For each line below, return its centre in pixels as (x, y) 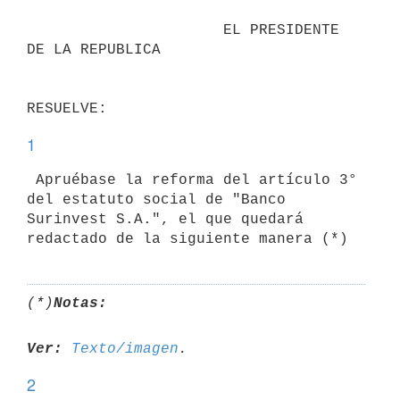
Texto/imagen (125, 349)
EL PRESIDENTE (125, 30)
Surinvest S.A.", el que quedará (165, 219)
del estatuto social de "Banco (156, 200)
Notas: (80, 303)
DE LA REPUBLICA (94, 50)
